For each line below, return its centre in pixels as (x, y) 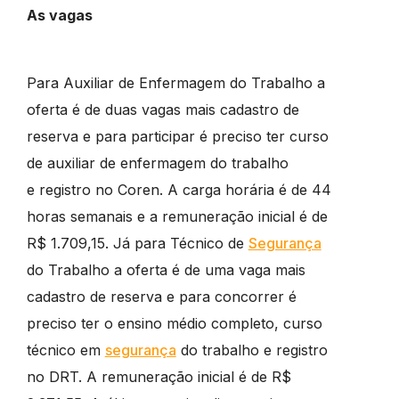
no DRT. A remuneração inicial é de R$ (159, 376)
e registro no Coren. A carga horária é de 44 (179, 189)
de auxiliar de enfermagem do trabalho (157, 163)
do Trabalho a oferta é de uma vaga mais (166, 269)
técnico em (65, 350)
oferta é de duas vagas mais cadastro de (163, 109)
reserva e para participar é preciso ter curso (177, 136)
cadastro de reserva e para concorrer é (161, 296)
